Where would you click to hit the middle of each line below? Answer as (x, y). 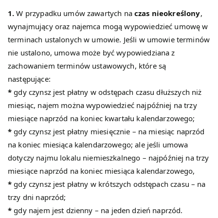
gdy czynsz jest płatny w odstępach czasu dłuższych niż (107, 92)
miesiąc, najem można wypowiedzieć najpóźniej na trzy (102, 105)
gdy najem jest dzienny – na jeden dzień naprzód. (97, 210)
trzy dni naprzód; (37, 197)
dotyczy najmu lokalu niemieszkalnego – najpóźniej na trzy (109, 158)
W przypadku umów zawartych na (74, 13)
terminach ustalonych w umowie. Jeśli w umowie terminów (109, 40)
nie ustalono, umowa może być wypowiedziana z (91, 53)
